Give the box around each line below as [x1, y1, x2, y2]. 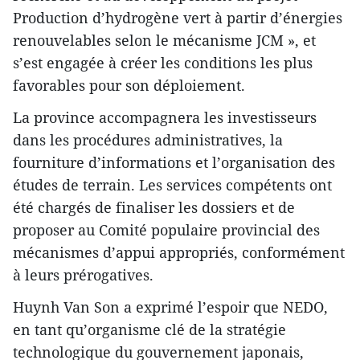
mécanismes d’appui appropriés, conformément [13, 243, 345, 263]
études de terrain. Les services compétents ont [13, 175, 332, 195]
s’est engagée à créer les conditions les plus [13, 53, 313, 73]
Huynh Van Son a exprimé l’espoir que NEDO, [13, 297, 328, 317]
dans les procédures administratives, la [13, 130, 283, 150]
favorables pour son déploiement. [13, 76, 245, 96]
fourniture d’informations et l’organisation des [13, 153, 335, 173]
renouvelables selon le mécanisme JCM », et [13, 31, 316, 51]
